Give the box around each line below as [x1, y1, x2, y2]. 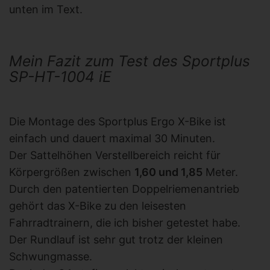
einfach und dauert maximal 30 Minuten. [9, 132, 215, 145]
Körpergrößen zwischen [9, 166, 134, 179]
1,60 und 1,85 [134, 166, 202, 179]
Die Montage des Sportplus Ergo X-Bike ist [9, 115, 226, 128]
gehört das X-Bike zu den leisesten [9, 199, 186, 213]
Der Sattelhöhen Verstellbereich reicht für [9, 149, 221, 162]
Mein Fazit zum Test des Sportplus [9, 52, 250, 71]
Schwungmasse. [9, 250, 92, 263]
